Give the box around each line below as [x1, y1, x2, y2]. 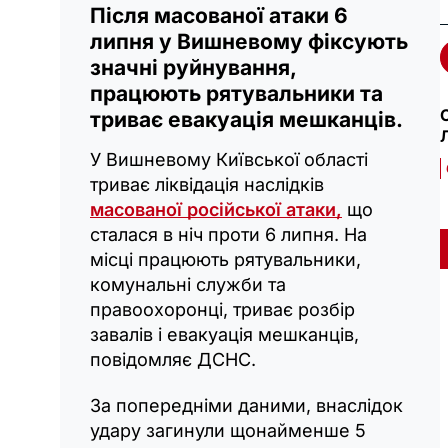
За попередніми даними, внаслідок [90, 394, 403, 416]
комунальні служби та [90, 273, 286, 295]
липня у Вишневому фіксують [90, 28, 408, 54]
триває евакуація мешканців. [90, 106, 403, 132]
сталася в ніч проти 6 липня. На [90, 223, 367, 245]
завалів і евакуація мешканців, [90, 323, 359, 345]
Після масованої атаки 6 [90, 2, 348, 28]
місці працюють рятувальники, [90, 248, 361, 270]
